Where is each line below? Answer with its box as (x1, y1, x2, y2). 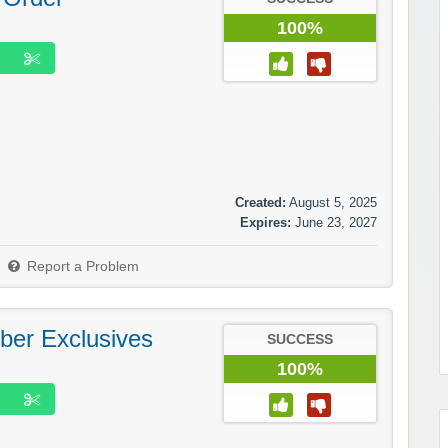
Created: (235, 194, 286, 210)
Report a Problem (27, 258, 139, 274)
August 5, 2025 (289, 194, 377, 210)
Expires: (240, 214, 291, 230)
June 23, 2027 (295, 214, 377, 230)
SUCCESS (267, 331, 333, 347)
